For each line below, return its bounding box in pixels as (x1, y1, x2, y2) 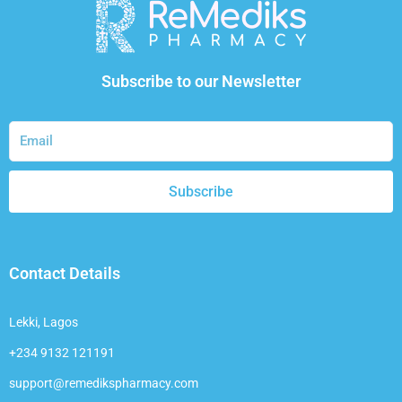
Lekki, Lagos (9, 314, 78, 329)
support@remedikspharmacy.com (9, 375, 198, 390)
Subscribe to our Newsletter (101, 72, 301, 92)
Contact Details (9, 264, 120, 284)
